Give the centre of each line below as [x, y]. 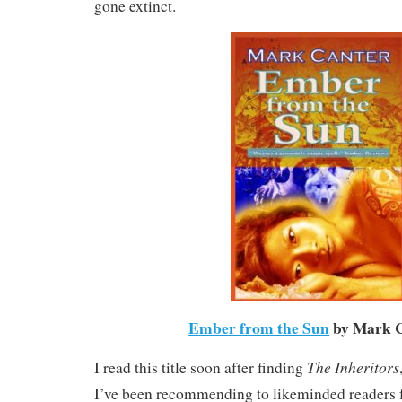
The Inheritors [353, 367]
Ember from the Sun [259, 328]
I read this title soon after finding [201, 368]
